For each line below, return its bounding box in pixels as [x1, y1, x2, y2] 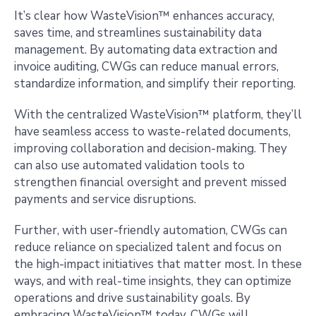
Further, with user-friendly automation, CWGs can [14, 222, 287, 238]
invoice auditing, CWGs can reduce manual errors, [14, 59, 279, 75]
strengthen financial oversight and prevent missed [14, 174, 286, 190]
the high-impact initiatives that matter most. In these [14, 256, 302, 272]
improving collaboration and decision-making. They [14, 140, 287, 157]
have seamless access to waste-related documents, [14, 123, 291, 140]
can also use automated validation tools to [14, 157, 245, 174]
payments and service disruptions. [14, 191, 199, 207]
